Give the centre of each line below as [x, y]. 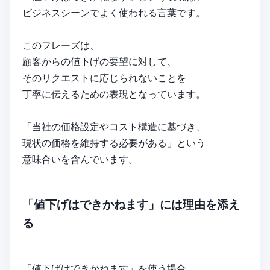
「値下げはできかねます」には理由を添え [131, 204]
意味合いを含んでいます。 [80, 159]
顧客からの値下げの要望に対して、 [99, 62]
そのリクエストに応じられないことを [104, 78]
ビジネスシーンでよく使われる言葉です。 [114, 13]
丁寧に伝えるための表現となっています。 [114, 94]
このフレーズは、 [61, 46]
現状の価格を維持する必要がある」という [114, 143]
